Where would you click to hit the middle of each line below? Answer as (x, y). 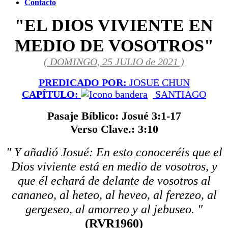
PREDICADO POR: (84, 82)
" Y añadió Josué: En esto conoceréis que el (114, 152)
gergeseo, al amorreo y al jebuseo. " (114, 209)
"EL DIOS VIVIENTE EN (114, 25)
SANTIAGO (181, 94)
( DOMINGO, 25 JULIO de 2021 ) (114, 62)
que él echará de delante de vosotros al (114, 181)
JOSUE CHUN (159, 82)
